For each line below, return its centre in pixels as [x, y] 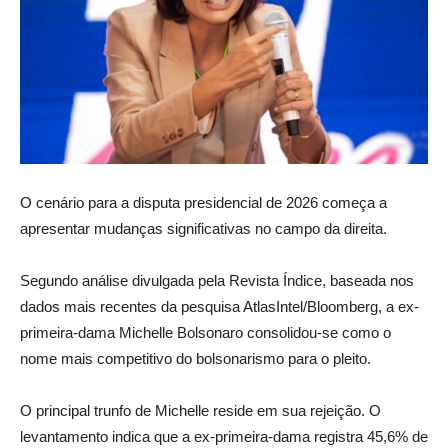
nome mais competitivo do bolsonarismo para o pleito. [195, 358]
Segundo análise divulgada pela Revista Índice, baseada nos [217, 280]
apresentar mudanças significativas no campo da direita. [203, 228]
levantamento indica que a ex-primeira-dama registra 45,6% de [224, 436]
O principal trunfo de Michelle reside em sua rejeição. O [200, 410]
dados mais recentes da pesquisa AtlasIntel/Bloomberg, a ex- [219, 306]
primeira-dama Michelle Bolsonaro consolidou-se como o [205, 332]
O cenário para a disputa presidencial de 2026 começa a [203, 202]
